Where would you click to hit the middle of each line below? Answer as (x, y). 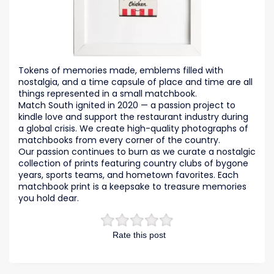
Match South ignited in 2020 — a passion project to (127, 105)
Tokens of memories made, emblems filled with (121, 70)
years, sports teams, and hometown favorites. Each (128, 175)
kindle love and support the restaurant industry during (133, 117)
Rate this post (139, 235)
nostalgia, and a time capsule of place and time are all (135, 82)
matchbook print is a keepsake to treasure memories (132, 186)
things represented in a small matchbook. (108, 93)
